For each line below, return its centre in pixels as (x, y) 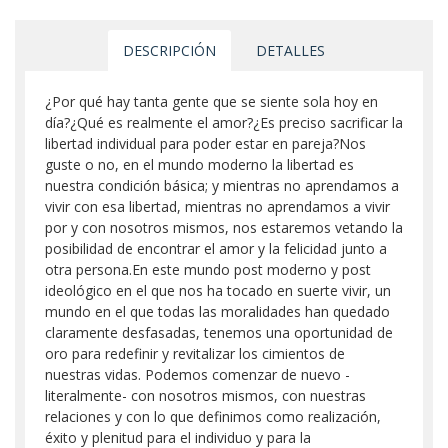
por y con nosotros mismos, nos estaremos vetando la (224, 227)
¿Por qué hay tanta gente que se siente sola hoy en (211, 101)
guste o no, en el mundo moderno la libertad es (199, 164)
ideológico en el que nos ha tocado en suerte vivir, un (218, 290)
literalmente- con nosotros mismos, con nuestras (205, 395)
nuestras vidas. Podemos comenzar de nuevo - (197, 374)
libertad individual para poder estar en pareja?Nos (205, 143)
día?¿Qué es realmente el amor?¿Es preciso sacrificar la (224, 122)
